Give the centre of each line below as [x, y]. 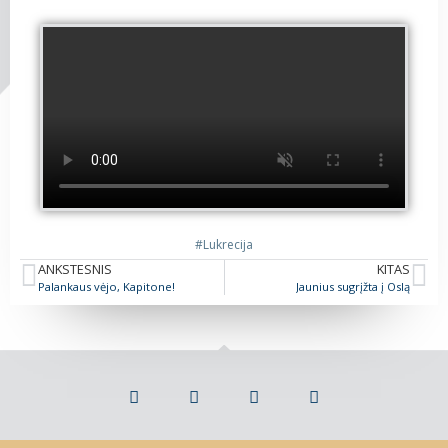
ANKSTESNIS [75, 268]
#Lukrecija [224, 244]
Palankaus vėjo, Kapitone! [106, 286]
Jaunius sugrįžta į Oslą [353, 286]
